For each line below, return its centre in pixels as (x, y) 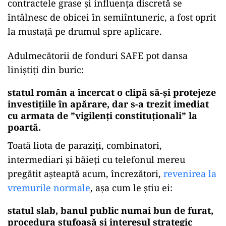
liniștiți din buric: (46, 70)
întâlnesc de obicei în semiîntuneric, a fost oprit (112, 17)
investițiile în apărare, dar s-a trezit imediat (108, 104)
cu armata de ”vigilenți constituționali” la (102, 116)
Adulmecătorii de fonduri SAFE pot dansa (98, 56)
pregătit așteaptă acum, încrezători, (86, 174)
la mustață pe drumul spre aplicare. (85, 32)
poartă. (24, 127)
